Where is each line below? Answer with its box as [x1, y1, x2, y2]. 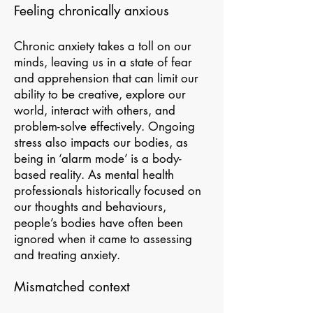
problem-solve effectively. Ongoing [14, 119, 195, 134]
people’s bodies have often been [14, 215, 183, 231]
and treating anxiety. [14, 247, 120, 263]
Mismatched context [14, 278, 130, 296]
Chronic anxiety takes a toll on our [14, 38, 191, 54]
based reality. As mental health [14, 167, 174, 182]
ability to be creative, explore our [14, 87, 186, 102]
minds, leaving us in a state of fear [14, 54, 192, 70]
